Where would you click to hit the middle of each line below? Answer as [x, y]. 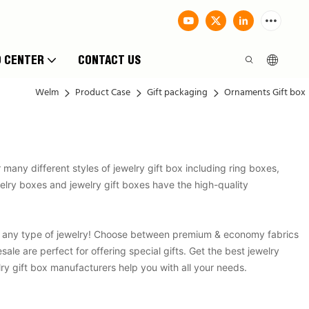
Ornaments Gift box [265, 93]
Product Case [103, 93]
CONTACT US [109, 60]
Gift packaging [177, 93]
